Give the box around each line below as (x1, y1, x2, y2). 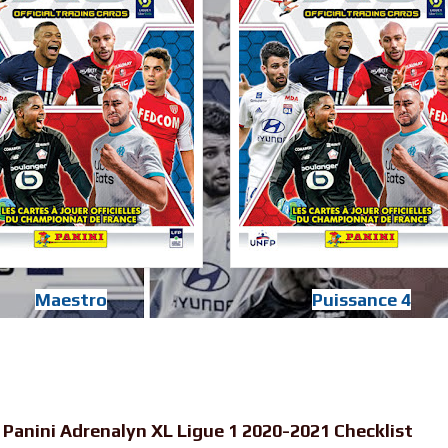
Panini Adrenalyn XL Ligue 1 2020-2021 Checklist (3, 420, 413, 442)
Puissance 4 (312, 289, 411, 311)
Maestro (35, 289, 107, 311)
